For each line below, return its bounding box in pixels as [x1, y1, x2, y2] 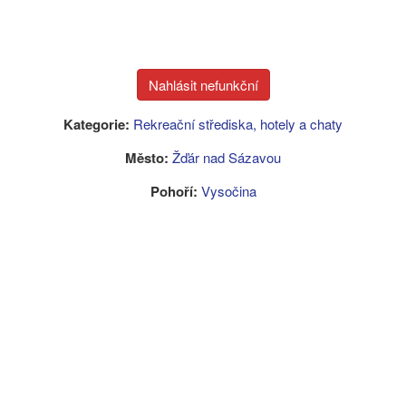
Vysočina [200, 181, 256, 200]
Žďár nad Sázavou [172, 148, 281, 167]
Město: [125, 148, 169, 168]
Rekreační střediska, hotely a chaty [133, 114, 343, 133]
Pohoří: [150, 181, 198, 201]
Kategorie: [63, 114, 130, 134]
